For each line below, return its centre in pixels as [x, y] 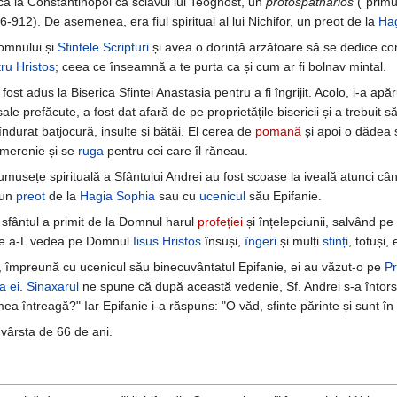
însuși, [223, 241]
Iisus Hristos [167, 241]
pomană [278, 132]
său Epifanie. [284, 196]
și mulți [300, 241]
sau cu [177, 196]
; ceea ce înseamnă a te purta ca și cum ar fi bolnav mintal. [221, 67]
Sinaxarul [53, 287]
